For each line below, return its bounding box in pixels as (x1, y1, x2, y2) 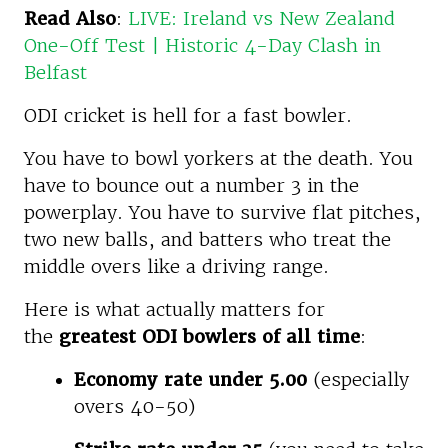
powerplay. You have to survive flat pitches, (24, 200, 421, 224)
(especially (307, 367, 409, 391)
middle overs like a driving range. (24, 254, 329, 278)
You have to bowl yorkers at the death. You (24, 146, 413, 170)
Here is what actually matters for (24, 297, 325, 321)
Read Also (24, 6, 116, 30)
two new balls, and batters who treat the (24, 227, 391, 251)
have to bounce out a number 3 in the (24, 173, 359, 197)
